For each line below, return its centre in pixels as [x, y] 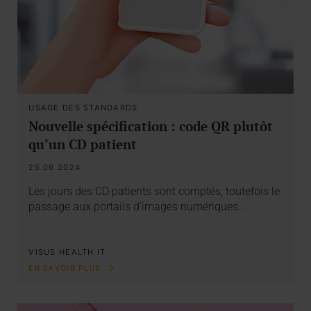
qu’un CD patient [83, 144]
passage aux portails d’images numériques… [137, 207]
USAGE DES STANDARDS [83, 107]
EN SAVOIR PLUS [66, 269]
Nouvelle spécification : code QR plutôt [151, 126]
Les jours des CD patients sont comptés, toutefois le [154, 192]
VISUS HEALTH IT [67, 252]
